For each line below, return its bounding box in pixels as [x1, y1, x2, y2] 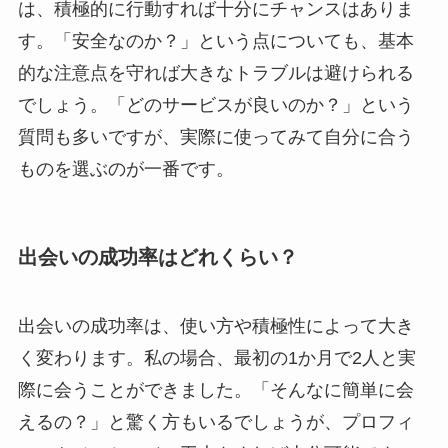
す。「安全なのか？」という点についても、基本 [17, 30, 414, 51]
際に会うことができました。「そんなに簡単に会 [17, 380, 414, 401]
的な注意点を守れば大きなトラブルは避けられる [17, 62, 414, 83]
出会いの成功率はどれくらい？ [17, 246, 298, 269]
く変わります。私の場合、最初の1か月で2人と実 [17, 348, 416, 369]
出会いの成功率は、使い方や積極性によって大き [17, 316, 414, 337]
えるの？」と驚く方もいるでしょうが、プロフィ [17, 412, 414, 433]
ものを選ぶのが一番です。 [17, 158, 234, 179]
